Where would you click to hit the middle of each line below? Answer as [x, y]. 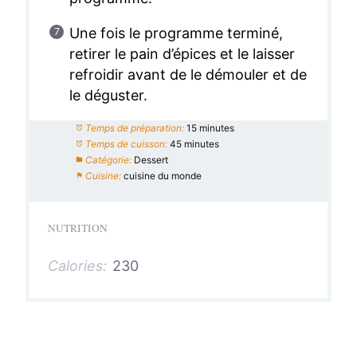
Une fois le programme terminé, [176, 33]
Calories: [77, 265]
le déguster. [108, 95]
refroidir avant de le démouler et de [188, 74]
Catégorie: [108, 159]
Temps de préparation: [134, 127]
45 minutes [194, 143]
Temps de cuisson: [126, 143]
